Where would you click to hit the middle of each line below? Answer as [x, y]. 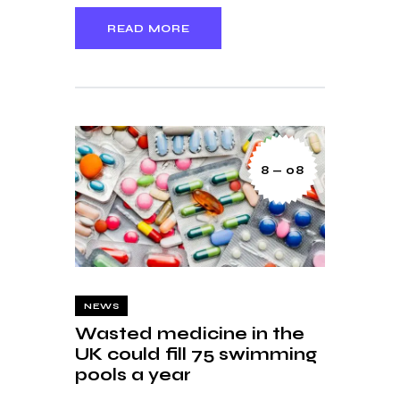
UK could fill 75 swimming [196, 354]
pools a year [133, 375]
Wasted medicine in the [190, 334]
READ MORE [149, 28]
